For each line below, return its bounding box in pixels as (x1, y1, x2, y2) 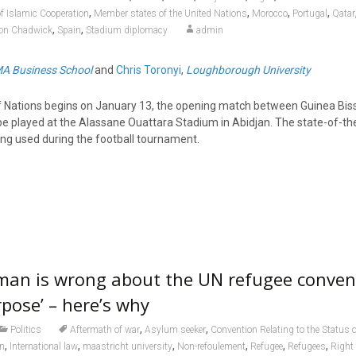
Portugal (292, 8, 327, 19)
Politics (10, 324, 41, 335)
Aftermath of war (69, 324, 140, 335)
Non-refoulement (176, 341, 246, 352)
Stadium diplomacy (85, 25, 168, 36)
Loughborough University (185, 64, 311, 76)
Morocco (251, 8, 288, 19)
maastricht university (82, 341, 172, 352)
